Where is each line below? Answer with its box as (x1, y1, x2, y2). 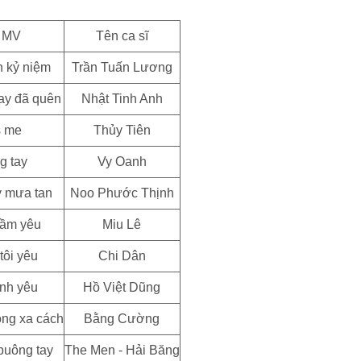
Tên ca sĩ (95, 29, 148, 43)
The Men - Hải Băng (64, 343, 180, 357)
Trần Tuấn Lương (71, 60, 172, 74)
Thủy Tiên (93, 123, 151, 137)
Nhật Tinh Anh (81, 92, 163, 106)
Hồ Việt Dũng (83, 280, 160, 294)
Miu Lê (102, 218, 141, 231)
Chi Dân (98, 249, 146, 263)
